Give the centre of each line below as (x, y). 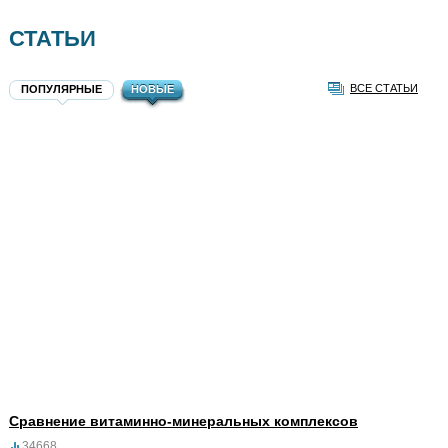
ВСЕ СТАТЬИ (384, 88)
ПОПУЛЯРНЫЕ (61, 89)
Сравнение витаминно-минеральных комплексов (183, 421)
